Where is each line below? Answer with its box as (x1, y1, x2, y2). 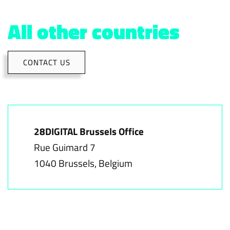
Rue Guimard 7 (34, 140, 95, 155)
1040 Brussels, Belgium (34, 156, 132, 170)
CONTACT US (23, 56, 70, 68)
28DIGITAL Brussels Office (34, 124, 144, 139)
